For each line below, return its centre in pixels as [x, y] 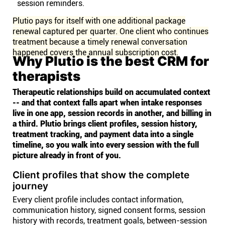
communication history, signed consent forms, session [109, 210]
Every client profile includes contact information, [98, 200]
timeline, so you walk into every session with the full [106, 145]
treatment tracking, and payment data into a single [103, 134]
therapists [46, 76]
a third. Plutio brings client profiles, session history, [105, 124]
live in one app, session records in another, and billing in [112, 113]
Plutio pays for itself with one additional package [99, 21]
